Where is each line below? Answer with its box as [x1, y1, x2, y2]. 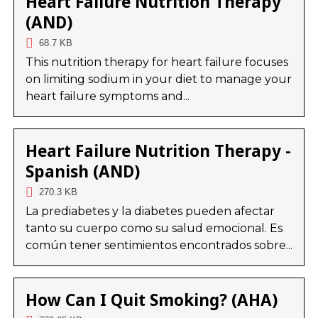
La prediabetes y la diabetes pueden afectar [25, 204, 275, 219]
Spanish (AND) [25, 160, 140, 183]
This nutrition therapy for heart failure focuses [25, 55, 288, 70]
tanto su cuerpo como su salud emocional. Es [25, 221, 283, 236]
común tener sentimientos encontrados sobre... [25, 238, 292, 253]
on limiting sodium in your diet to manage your [25, 72, 292, 87]
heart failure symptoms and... [25, 89, 190, 104]
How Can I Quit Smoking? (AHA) [25, 289, 278, 312]
